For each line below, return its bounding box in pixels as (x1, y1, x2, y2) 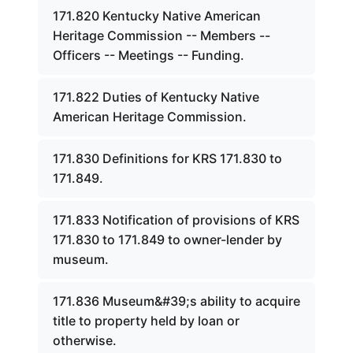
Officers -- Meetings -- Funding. (53, 47, 244, 63)
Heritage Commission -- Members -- (53, 28, 270, 43)
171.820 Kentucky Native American (53, 8, 261, 24)
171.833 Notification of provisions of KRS (53, 212, 299, 228)
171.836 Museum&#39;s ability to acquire (53, 293, 300, 309)
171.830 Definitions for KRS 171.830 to (53, 150, 282, 166)
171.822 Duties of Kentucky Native (53, 89, 259, 105)
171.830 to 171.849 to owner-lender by (53, 232, 282, 247)
